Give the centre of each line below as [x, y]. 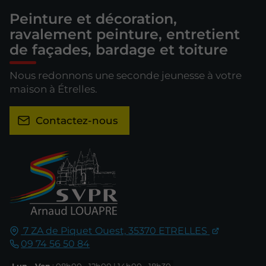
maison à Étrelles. [53, 89]
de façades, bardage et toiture [119, 49]
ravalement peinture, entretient [125, 34]
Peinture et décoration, [93, 18]
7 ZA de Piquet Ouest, [75, 230]
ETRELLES [183, 230]
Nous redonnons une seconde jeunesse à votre [126, 76]
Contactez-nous [77, 121]
